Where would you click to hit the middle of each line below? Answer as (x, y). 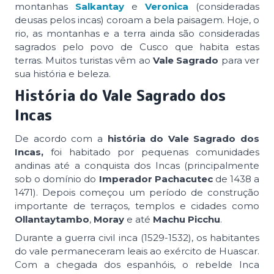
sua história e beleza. (63, 73)
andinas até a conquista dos (85, 165)
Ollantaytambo (52, 219)
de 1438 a (237, 179)
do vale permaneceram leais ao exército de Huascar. (137, 251)
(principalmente (222, 165)
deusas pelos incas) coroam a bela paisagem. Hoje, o (137, 20)
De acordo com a (61, 138)
